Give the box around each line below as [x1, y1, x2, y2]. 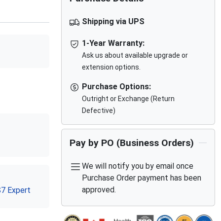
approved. [82, 185, 116, 194]
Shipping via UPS [82, 17, 145, 26]
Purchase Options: [82, 82, 151, 91]
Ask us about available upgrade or [82, 51, 188, 59]
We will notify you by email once [82, 161, 194, 171]
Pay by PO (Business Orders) [69, 137, 194, 148]
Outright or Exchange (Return [82, 95, 175, 103]
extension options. [82, 63, 141, 71]
